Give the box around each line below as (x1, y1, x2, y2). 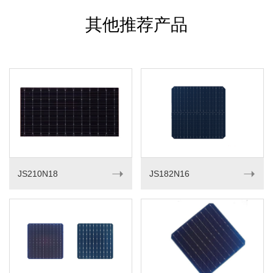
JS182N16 (149, 168, 190, 179)
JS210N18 (18, 168, 58, 179)
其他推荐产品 (85, 15, 188, 35)
